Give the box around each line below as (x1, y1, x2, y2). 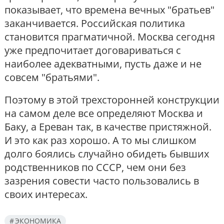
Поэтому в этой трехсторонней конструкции (4, 93, 219, 107)
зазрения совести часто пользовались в (4, 174, 199, 188)
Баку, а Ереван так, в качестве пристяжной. (4, 120, 211, 134)
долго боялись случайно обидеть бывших (4, 147, 209, 161)
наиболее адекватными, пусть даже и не (4, 57, 201, 71)
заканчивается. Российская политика (4, 16, 185, 30)
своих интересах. (4, 187, 87, 201)
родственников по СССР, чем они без (4, 160, 186, 174)
